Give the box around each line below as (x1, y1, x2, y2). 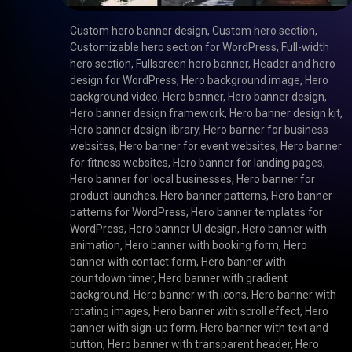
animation (70, 239, 121, 252)
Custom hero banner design (70, 24, 208, 38)
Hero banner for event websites (119, 140, 277, 153)
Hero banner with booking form (125, 239, 280, 252)
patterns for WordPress (70, 206, 187, 219)
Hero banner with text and (200, 321, 329, 335)
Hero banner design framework (70, 107, 225, 120)
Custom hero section (212, 24, 316, 38)
